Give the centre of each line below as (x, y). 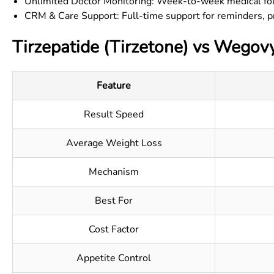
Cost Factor (114, 229)
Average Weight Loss (114, 143)
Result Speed (114, 114)
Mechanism (114, 172)
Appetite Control (114, 258)
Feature (114, 86)
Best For (114, 201)
